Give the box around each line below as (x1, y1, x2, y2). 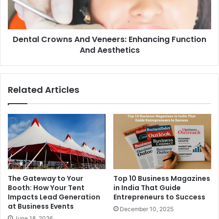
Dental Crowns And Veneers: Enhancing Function (13, 33, 206, 45)
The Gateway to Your (8, 173, 83, 183)
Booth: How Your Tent (8, 182, 85, 193)
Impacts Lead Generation (8, 192, 100, 202)
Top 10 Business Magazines (113, 173, 210, 183)
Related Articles (8, 83, 79, 96)
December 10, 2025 (120, 205, 174, 213)
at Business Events (8, 201, 74, 211)
